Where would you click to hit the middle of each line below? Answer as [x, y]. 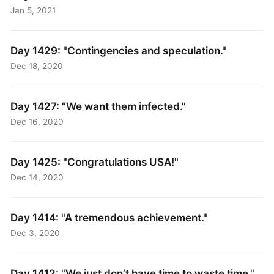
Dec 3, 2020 [35, 233]
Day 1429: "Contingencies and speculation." [119, 51]
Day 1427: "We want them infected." [98, 106]
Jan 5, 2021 [33, 11]
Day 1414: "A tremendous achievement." [109, 218]
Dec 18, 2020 [37, 66]
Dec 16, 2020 [37, 122]
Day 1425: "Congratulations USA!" [95, 162]
